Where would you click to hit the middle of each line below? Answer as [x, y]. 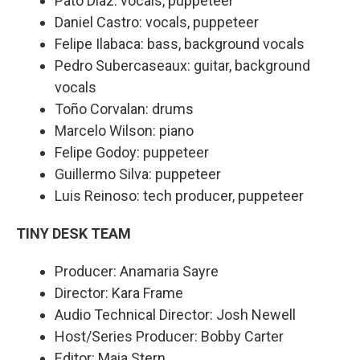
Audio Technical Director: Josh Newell [175, 314]
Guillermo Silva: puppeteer [138, 174]
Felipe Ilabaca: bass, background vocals [181, 43]
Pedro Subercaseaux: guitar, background [182, 65]
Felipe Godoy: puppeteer [132, 152]
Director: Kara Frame [119, 292]
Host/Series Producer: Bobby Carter [169, 336]
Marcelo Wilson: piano [124, 130]
